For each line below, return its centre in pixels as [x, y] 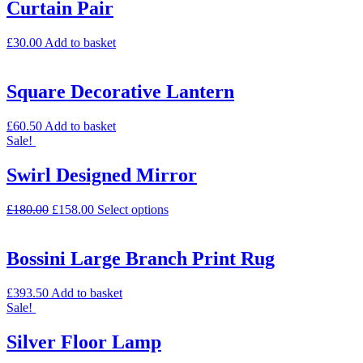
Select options [133, 209]
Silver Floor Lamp [84, 342]
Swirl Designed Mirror [102, 175]
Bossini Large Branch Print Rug [141, 258]
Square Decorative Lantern [120, 92]
